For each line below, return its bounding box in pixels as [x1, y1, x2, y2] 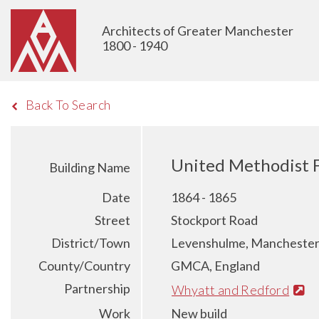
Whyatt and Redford [172, 281, 290, 298]
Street [95, 212, 130, 228]
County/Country [38, 258, 130, 273]
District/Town [51, 235, 130, 251]
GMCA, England [171, 258, 260, 273]
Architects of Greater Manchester [102, 23, 293, 38]
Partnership [64, 281, 130, 296]
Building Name [49, 159, 130, 175]
